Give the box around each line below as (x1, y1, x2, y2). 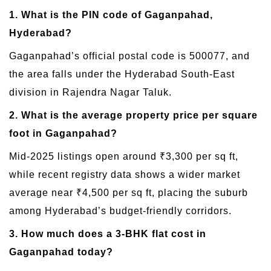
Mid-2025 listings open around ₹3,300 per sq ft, (9, 151, 238, 162)
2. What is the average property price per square (9, 110, 258, 121)
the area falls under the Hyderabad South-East (9, 69, 235, 80)
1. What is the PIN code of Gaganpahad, (9, 10, 213, 21)
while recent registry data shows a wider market (9, 169, 240, 180)
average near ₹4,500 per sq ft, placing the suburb (9, 188, 248, 198)
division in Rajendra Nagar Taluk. (9, 87, 172, 98)
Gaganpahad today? (9, 247, 113, 258)
